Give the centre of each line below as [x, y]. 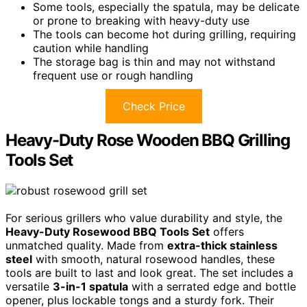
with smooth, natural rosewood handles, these [153, 259]
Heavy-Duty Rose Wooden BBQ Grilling [148, 140]
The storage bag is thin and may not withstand [154, 61]
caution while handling [91, 48]
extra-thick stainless [222, 245]
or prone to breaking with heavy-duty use [141, 20]
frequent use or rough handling [113, 75]
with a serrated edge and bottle [212, 286]
